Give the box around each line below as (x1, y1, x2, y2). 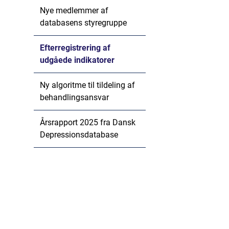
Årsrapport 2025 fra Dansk (39, 118, 135, 127)
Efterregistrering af (39, 43, 110, 53)
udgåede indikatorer (39, 55, 114, 65)
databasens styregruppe (39, 18, 127, 28)
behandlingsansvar (39, 93, 109, 102)
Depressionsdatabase (39, 130, 118, 140)
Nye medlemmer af (39, 6, 108, 15)
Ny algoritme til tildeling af (39, 80, 135, 90)
